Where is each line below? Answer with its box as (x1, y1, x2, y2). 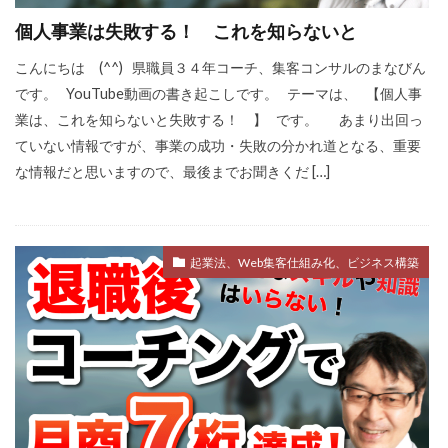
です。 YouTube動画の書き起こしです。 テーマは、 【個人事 (15, 85, 422, 103)
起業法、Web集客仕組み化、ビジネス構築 (189, 254, 419, 270)
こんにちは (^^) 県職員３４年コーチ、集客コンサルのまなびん (15, 59, 426, 77)
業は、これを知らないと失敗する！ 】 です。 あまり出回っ (15, 111, 423, 129)
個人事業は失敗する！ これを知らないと (15, 20, 357, 43)
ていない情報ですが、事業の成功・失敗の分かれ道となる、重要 (15, 137, 421, 155)
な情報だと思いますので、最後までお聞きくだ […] (15, 163, 330, 181)
